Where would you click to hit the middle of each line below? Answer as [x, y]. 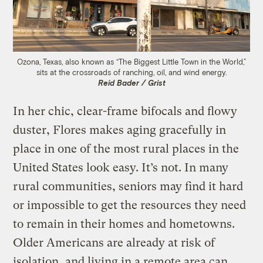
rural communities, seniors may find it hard [128, 186]
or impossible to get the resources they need [130, 205]
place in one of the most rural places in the [126, 149]
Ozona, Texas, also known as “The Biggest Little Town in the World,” [131, 61]
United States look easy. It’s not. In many [121, 167]
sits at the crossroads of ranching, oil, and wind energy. [131, 72]
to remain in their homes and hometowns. [124, 224]
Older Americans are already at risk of [114, 242]
